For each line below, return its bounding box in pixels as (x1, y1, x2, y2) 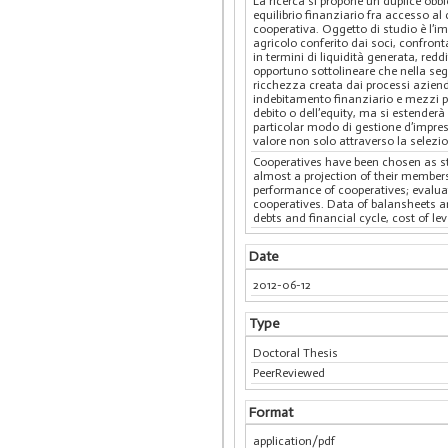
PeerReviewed (253, 366, 326, 381)
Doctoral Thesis (253, 345, 339, 360)
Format (248, 403, 293, 421)
